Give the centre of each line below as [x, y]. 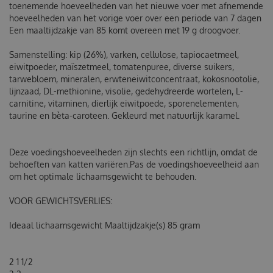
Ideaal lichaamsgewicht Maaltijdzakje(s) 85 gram [105, 225]
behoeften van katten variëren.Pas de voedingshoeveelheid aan [134, 164]
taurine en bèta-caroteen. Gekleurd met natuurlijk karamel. [124, 115]
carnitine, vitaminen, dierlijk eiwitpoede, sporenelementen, [124, 103]
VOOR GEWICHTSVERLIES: [61, 200]
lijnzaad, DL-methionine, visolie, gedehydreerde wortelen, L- [126, 91]
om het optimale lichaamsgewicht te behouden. [103, 176]
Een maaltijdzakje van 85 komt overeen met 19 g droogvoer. [125, 30]
